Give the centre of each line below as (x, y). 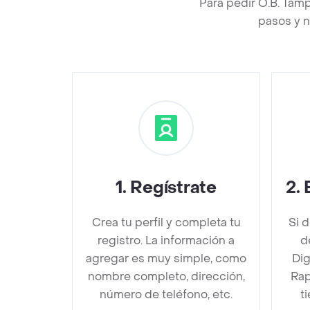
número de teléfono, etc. (166, 294)
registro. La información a (166, 240)
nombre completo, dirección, (166, 276)
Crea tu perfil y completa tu (166, 222)
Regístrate (173, 188)
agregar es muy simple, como (166, 258)
